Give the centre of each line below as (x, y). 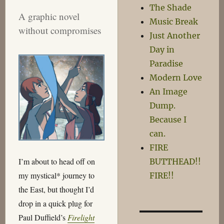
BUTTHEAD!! (175, 161)
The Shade (171, 7)
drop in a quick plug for (55, 203)
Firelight (81, 217)
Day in (162, 49)
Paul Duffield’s (43, 217)
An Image (169, 91)
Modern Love (176, 77)
